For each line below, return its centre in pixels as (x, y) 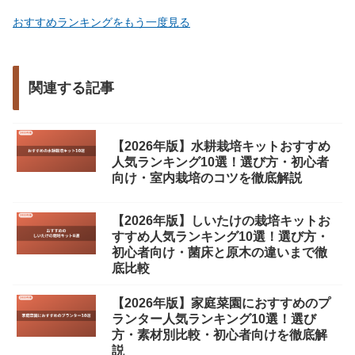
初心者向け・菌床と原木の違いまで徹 (219, 253)
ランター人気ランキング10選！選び (214, 319)
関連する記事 (71, 88)
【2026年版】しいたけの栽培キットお (221, 221)
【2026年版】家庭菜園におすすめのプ (221, 303)
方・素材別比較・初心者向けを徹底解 (219, 335)
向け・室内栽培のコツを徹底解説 (207, 178)
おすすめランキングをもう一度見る (101, 23)
